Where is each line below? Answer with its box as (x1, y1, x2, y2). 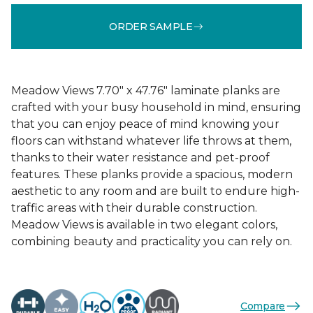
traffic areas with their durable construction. (11, 201, 257, 214)
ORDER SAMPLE (109, 20, 193, 33)
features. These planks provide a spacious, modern (11, 168, 293, 181)
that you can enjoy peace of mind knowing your (11, 117, 279, 131)
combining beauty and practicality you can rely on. (11, 235, 292, 248)
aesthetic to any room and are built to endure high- (11, 184, 300, 198)
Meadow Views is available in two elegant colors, (11, 218, 277, 231)
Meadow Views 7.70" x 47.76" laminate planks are (11, 84, 280, 97)
